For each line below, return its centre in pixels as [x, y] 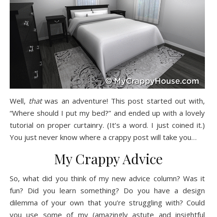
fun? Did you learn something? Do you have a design [107, 191]
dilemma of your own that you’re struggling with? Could [107, 203]
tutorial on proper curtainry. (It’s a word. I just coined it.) [107, 125]
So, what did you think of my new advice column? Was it [107, 178]
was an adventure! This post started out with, [124, 101]
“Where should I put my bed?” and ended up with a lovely [107, 113]
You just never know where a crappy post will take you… [103, 137]
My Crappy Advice [108, 159]
